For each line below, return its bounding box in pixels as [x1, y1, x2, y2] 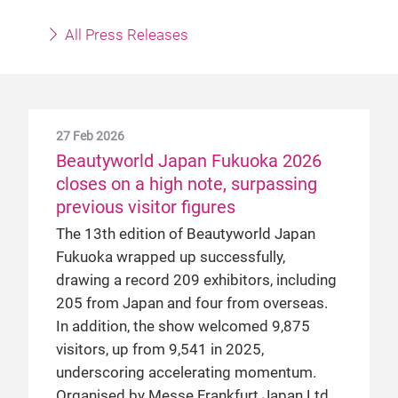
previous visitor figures [56, 196, 235, 218]
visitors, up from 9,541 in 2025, [56, 341, 264, 358]
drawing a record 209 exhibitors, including [56, 272, 337, 289]
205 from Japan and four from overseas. [56, 295, 328, 312]
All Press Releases [61, 27, 188, 44]
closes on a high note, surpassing [56, 173, 317, 195]
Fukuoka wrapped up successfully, [56, 249, 285, 266]
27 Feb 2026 [56, 129, 124, 143]
